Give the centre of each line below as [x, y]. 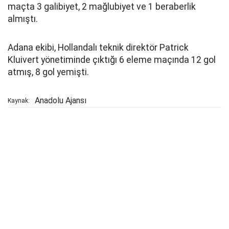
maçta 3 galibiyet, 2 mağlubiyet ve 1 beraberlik [102, 7]
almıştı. [23, 19]
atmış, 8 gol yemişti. [48, 72]
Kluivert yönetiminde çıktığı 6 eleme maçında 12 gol [112, 60]
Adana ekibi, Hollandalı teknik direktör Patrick [98, 48]
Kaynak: [19, 101]
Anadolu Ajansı [61, 100]
